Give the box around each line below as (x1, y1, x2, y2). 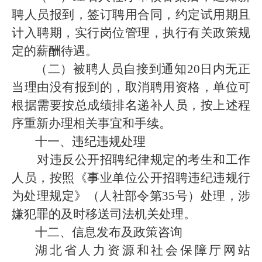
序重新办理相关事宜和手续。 (12, 116, 171, 130)
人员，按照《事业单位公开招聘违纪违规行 (12, 171, 250, 185)
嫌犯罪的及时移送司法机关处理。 (12, 207, 196, 221)
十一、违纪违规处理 (35, 135, 146, 149)
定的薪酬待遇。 (12, 44, 98, 58)
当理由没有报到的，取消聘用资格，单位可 (12, 80, 250, 94)
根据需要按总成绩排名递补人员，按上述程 (12, 98, 250, 112)
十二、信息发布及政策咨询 (35, 225, 182, 239)
